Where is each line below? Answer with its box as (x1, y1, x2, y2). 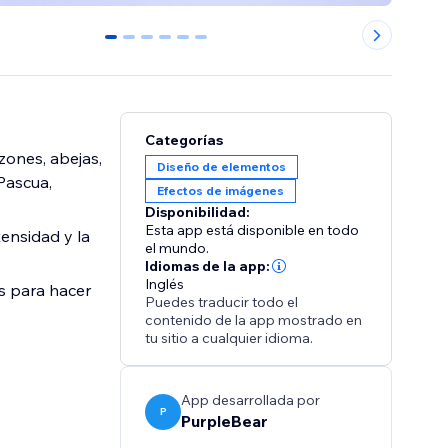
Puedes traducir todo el (145, 293, 299, 312)
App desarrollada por (181, 391, 321, 410)
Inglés (145, 275, 185, 294)
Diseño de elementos (157, 159, 287, 175)
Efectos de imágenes (157, 183, 285, 199)
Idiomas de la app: (145, 257, 271, 276)
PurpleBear (181, 411, 269, 432)
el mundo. (145, 239, 210, 258)
